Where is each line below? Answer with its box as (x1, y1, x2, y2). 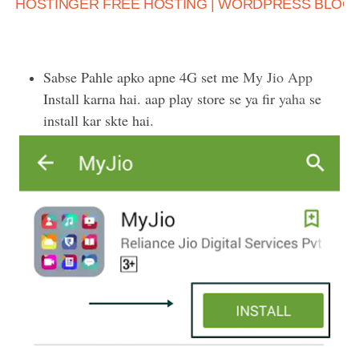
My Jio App (243, 67, 313, 87)
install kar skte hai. (43, 111, 155, 131)
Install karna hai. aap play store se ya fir (43, 89, 280, 109)
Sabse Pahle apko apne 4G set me (43, 67, 244, 87)
